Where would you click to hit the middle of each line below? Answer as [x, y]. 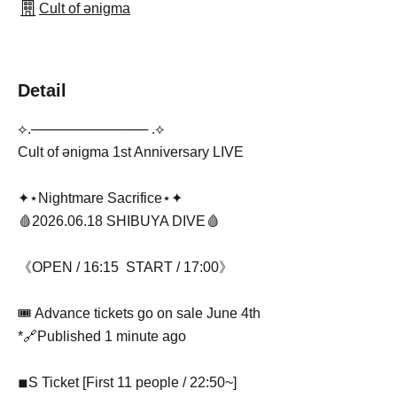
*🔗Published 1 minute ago [102, 336]
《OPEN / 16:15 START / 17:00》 [125, 267]
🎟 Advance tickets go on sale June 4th [139, 313]
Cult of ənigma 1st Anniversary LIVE [131, 152]
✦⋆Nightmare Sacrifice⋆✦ [100, 198]
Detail [42, 90]
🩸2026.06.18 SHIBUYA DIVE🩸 [119, 221]
